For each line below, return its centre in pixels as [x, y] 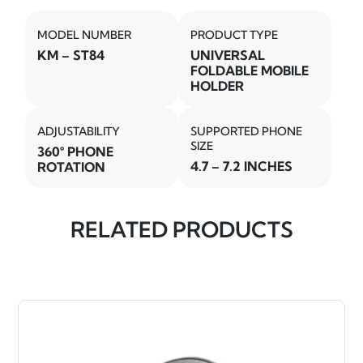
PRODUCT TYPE [235, 34]
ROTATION [72, 167]
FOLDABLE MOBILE [250, 70]
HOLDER [218, 85]
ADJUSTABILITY [79, 131]
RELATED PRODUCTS [181, 230]
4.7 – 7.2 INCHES [242, 166]
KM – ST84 [71, 55]
